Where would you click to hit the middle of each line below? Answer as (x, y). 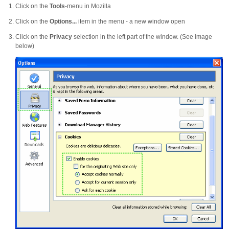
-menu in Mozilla (88, 6)
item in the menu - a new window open (131, 21)
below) (25, 46)
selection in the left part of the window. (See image (142, 37)
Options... (63, 21)
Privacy (61, 37)
